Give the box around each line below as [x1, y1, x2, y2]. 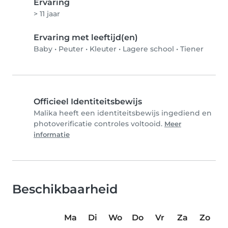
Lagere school [123, 44, 174, 53]
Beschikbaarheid [12, 182, 118, 196]
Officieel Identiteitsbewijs [34, 97, 142, 106]
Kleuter [90, 44, 117, 53]
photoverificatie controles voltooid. [34, 119, 164, 128]
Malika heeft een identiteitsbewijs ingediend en [34, 108, 212, 118]
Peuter [59, 44, 83, 53]
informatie [34, 131, 70, 138]
